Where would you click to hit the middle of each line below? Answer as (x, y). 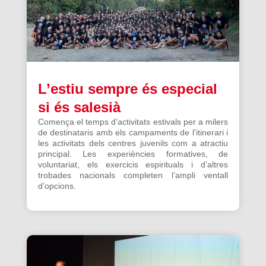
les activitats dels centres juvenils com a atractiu (133, 143)
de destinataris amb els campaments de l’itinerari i (133, 132)
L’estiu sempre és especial (127, 88)
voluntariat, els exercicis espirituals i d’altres (133, 164)
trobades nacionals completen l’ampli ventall (133, 175)
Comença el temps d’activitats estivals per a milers (133, 121)
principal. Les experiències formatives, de (133, 153)
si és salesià (79, 107)
